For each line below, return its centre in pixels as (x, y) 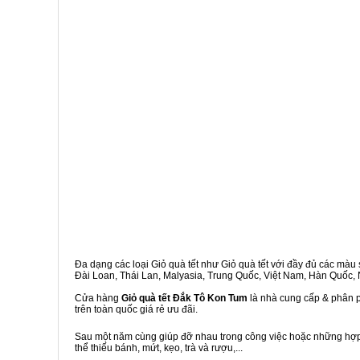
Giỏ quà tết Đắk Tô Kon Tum (184, 298)
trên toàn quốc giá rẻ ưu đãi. (136, 309)
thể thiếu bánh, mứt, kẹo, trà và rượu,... (159, 348)
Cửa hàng (98, 298)
